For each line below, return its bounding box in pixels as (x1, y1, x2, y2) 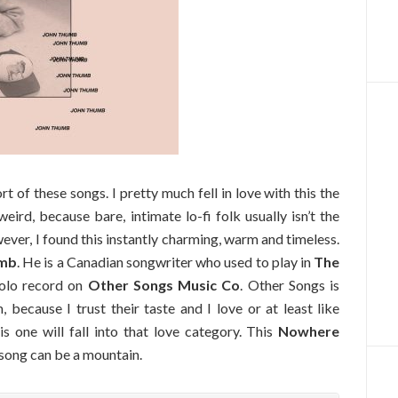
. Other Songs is (240, 276, 340, 293)
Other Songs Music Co (87, 276, 241, 293)
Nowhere (278, 322, 340, 339)
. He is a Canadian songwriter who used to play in (16, 253, 314, 270)
